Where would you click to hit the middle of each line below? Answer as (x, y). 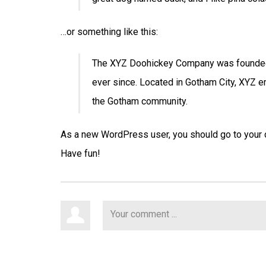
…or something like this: (109, 31)
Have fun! (80, 153)
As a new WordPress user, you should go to (152, 134)
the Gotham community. (140, 101)
